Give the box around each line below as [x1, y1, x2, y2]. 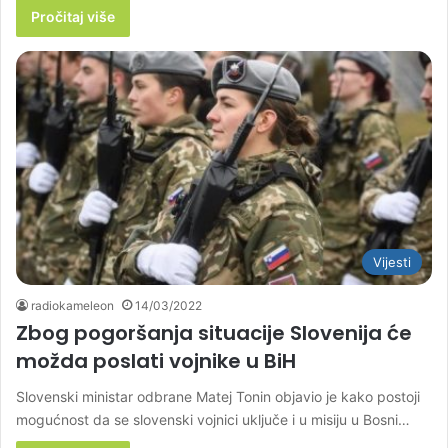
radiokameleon [31, 298, 114, 314]
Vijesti [373, 254, 411, 271]
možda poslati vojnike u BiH [16, 347, 296, 376]
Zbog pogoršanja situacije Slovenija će [16, 319, 412, 348]
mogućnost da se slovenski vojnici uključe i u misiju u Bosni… [16, 411, 410, 429]
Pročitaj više [31, 7, 115, 25]
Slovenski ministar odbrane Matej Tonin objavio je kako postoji [16, 388, 420, 406]
